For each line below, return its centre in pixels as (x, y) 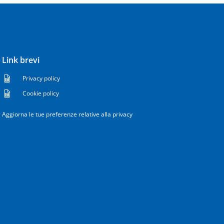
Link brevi (21, 60)
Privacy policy (41, 78)
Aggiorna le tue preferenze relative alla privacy (67, 114)
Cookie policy (41, 93)
